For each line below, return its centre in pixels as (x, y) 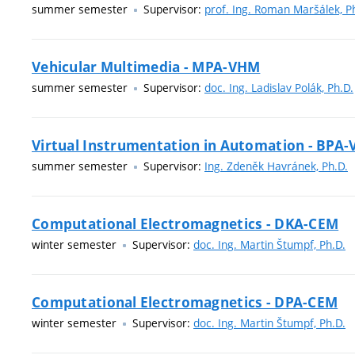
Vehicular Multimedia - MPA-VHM (146, 67)
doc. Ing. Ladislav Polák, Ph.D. (279, 88)
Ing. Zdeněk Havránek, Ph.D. (276, 166)
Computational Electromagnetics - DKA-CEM (185, 224)
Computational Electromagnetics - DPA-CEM (185, 302)
